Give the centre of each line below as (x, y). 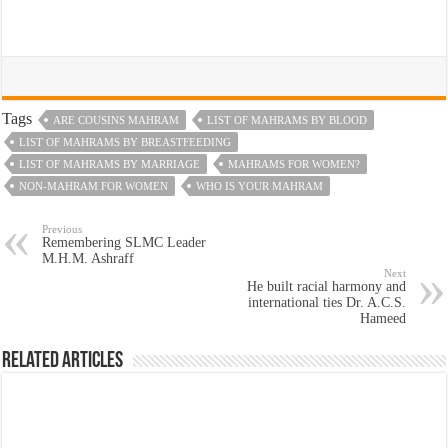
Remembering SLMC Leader (124, 242)
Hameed (382, 318)
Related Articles (63, 361)
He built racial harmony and (326, 286)
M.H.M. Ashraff (88, 258)
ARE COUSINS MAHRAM (116, 119)
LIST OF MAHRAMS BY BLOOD (287, 119)
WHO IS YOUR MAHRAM (260, 185)
